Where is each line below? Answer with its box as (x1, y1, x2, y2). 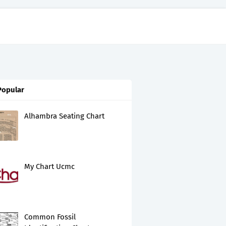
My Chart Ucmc (24, 162, 75, 171)
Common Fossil (24, 212, 76, 221)
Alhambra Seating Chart (24, 111, 104, 121)
